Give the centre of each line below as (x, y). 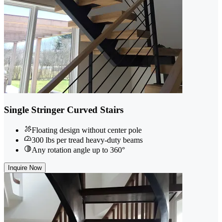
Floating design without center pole (87, 130)
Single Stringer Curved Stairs (64, 110)
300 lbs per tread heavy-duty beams (87, 140)
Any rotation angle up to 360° (78, 150)
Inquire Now (25, 167)
